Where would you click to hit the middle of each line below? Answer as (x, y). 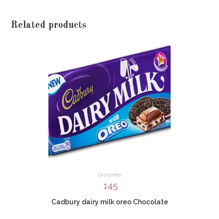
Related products (49, 25)
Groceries (109, 175)
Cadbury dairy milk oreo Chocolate (109, 202)
